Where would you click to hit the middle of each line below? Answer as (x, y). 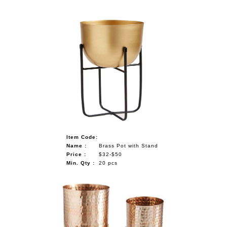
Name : (77, 145)
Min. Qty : (81, 163)
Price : (77, 154)
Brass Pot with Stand (129, 145)
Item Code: (82, 137)
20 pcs (108, 163)
